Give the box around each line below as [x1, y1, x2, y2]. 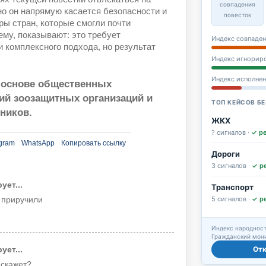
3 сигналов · [211, 161, 252, 170]
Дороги [211, 148, 240, 159]
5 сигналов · [211, 194, 252, 203]
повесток [224, 11, 252, 18]
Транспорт [211, 182, 254, 192]
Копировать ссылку [61, 138, 126, 147]
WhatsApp [21, 138, 55, 147]
